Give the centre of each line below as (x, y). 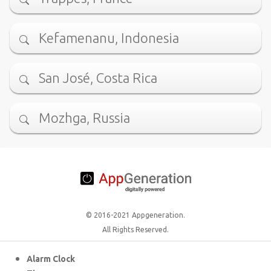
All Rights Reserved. (135, 230)
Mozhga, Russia (84, 118)
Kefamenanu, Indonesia (109, 38)
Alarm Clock (51, 259)
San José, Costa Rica (98, 78)
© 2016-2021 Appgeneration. (135, 215)
